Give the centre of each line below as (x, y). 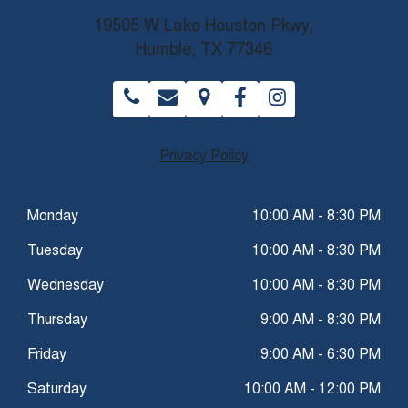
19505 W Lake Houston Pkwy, (204, 27)
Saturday (57, 390)
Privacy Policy (204, 157)
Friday (47, 355)
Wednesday (66, 286)
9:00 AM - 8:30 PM (321, 321)
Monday (53, 217)
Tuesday (55, 251)
